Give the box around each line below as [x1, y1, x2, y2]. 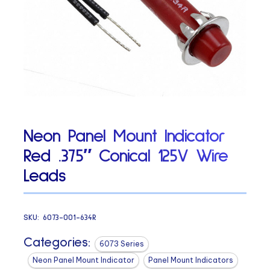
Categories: [24, 236, 91, 250]
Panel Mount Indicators [148, 255, 234, 265]
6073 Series [99, 239, 145, 248]
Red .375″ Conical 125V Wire [24, 147, 228, 166]
